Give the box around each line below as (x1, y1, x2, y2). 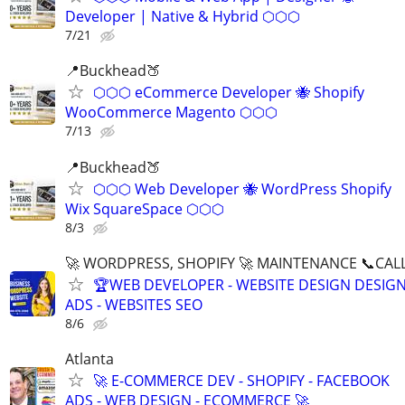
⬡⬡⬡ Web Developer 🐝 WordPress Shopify (93, 178, 391, 199)
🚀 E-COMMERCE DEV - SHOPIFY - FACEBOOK (93, 370, 390, 391)
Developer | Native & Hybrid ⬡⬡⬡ (65, 6, 300, 27)
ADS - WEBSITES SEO (65, 294, 202, 315)
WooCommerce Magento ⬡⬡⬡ (65, 102, 278, 123)
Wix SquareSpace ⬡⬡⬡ (65, 198, 224, 219)
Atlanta (65, 348, 114, 369)
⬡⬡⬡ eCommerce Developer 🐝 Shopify (93, 82, 364, 103)
